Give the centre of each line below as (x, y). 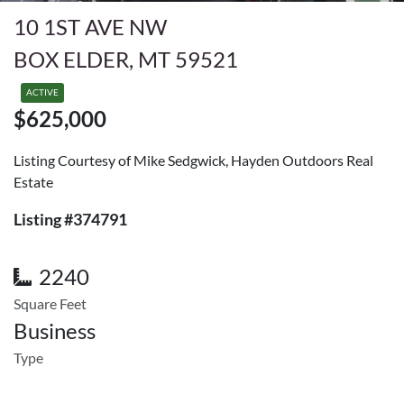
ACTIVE (42, 92)
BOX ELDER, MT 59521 (126, 59)
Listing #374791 (70, 219)
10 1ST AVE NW (90, 27)
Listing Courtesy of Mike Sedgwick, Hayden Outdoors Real (193, 160)
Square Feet (50, 303)
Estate (33, 182)
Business (55, 331)
